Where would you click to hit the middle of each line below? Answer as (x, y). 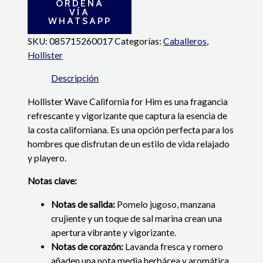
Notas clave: (53, 181)
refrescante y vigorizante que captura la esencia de (128, 115)
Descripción (75, 78)
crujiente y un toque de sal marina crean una (137, 218)
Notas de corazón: (88, 246)
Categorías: (139, 41)
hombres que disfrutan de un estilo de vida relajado (129, 144)
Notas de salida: (84, 204)
